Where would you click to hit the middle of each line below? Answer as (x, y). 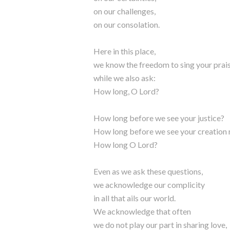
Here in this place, (124, 51)
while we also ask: (124, 78)
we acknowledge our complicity (149, 185)
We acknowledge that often (142, 211)
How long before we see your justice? (159, 118)
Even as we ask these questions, (148, 171)
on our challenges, (124, 11)
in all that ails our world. (135, 198)
